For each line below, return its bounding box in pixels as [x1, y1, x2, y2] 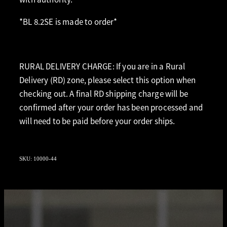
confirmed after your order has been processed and [19, 102, 203, 113]
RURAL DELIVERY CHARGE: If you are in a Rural [19, 61, 185, 72]
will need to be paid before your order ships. [19, 116, 175, 127]
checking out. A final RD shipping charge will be [19, 89, 188, 100]
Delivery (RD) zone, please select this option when [19, 75, 196, 86]
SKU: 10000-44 [19, 156, 57, 162]
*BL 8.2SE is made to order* [19, 17, 118, 28]
